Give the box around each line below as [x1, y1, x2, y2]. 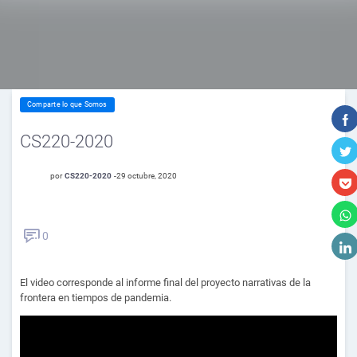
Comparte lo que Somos [27, 100, 108, 108]
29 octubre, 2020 [116, 171, 177, 180]
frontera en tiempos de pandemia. [20, 291, 171, 304]
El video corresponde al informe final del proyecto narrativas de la [20, 276, 311, 288]
